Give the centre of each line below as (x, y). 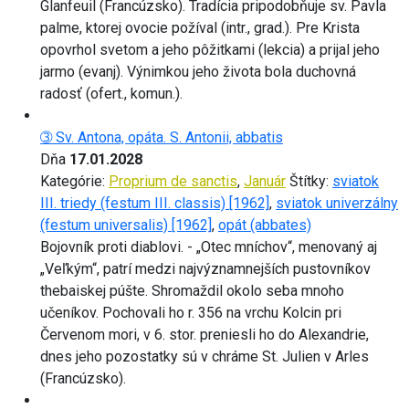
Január (265, 181)
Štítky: (311, 181)
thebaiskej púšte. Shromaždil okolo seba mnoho (192, 290)
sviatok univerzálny (337, 203)
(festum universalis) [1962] (126, 225)
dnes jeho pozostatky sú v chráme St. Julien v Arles (204, 356)
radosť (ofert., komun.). (111, 93)
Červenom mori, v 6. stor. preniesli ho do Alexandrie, (204, 334)
